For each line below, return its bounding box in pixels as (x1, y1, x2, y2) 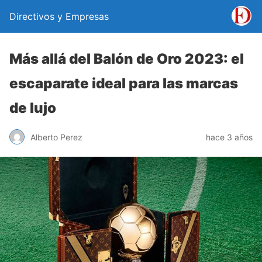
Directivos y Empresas (9, 11, 109, 22)
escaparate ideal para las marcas (9, 75, 238, 92)
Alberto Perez (30, 132, 82, 142)
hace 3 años (206, 132, 253, 142)
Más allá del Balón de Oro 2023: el (9, 50, 244, 67)
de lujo (9, 99, 56, 116)
